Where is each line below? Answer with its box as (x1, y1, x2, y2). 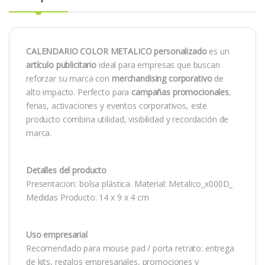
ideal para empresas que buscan (96, 59, 220, 71)
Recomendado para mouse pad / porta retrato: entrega (26, 243, 234, 254)
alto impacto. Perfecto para (26, 86, 132, 98)
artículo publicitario (26, 59, 97, 71)
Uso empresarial (26, 229, 88, 241)
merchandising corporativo (111, 73, 212, 85)
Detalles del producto (26, 164, 107, 176)
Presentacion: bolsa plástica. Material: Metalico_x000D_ (26, 178, 233, 190)
